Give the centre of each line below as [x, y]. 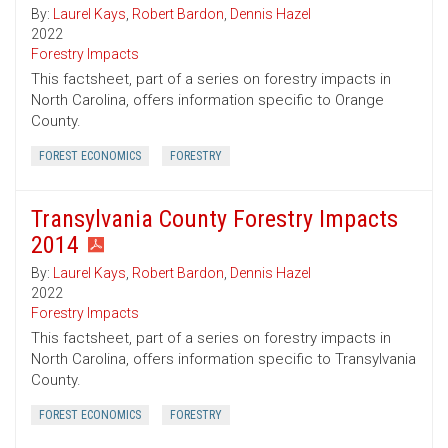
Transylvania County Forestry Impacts [214, 219]
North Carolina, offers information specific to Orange [207, 100]
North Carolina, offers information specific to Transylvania [223, 359]
